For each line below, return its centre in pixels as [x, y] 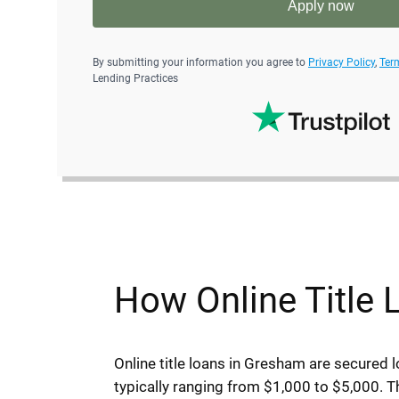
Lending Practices [135, 79]
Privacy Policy [342, 63]
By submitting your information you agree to [200, 63]
